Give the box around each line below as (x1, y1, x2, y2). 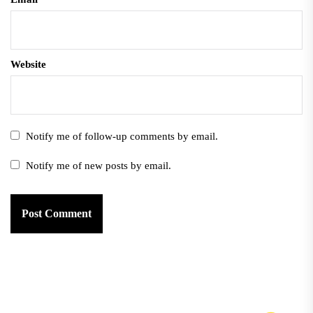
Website (10, 59, 46, 71)
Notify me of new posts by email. (26, 160, 171, 172)
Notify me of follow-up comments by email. (26, 131, 218, 143)
